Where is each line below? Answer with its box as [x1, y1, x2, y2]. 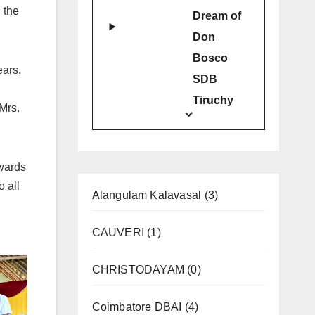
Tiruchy [193, 94, 233, 107]
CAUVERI [91, 226, 144, 239]
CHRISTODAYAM [91, 264, 184, 276]
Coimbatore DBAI [91, 301, 182, 314]
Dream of [193, 10, 241, 22]
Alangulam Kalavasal [91, 189, 202, 202]
